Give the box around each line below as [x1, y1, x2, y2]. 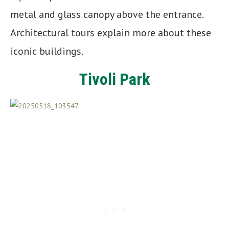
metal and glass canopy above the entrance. [10, 7, 205, 21]
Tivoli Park [79, 69, 150, 89]
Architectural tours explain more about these [10, 26, 211, 39]
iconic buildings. [10, 44, 83, 58]
